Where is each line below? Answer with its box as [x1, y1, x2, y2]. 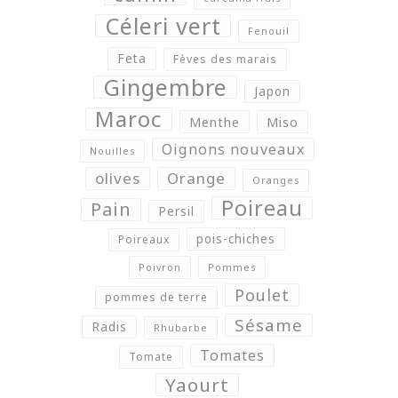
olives [94, 168, 140, 189]
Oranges [251, 174, 299, 187]
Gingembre [103, 72, 227, 103]
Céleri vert [104, 11, 221, 42]
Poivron [138, 261, 181, 275]
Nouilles [89, 145, 135, 158]
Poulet [234, 284, 290, 306]
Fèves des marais [172, 52, 277, 68]
